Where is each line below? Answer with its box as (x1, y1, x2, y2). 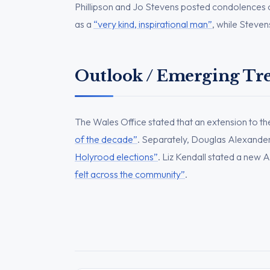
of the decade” (75, 133, 137, 145)
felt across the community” (75, 168, 185, 180)
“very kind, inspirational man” (93, 17, 212, 30)
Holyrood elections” (75, 150, 158, 163)
